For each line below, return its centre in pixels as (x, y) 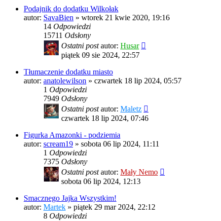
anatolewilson (65, 81)
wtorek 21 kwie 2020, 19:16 (126, 18)
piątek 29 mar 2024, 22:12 (114, 207)
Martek (55, 207)
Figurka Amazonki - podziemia (72, 135)
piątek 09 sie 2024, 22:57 (100, 55)
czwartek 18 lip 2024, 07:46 (105, 118)
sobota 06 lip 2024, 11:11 (120, 144)
